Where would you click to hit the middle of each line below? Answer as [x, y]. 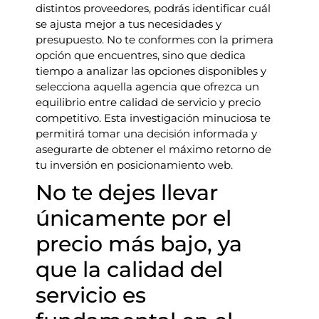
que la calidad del [129, 270]
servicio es [91, 295]
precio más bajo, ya [139, 244]
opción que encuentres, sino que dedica [141, 55]
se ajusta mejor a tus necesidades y [129, 24]
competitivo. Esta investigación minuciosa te [153, 118]
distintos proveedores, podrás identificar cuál [153, 8]
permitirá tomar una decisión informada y [146, 134]
